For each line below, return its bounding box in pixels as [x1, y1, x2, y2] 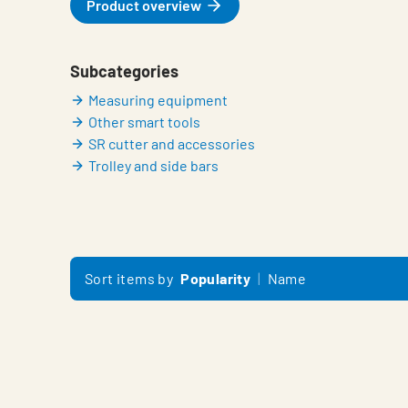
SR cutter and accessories [88, 135, 255, 152]
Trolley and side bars [88, 157, 219, 174]
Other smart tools [88, 113, 200, 130]
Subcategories [70, 61, 178, 81]
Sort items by [85, 270, 174, 287]
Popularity [180, 270, 251, 287]
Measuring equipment [88, 91, 228, 108]
